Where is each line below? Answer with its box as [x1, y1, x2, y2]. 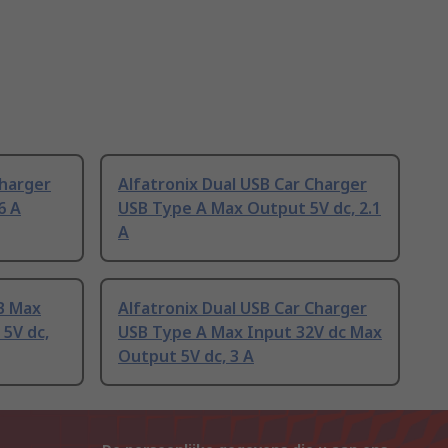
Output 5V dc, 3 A [118, 345, 254, 368]
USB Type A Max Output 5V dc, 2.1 [118, 197, 381, 220]
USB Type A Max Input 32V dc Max [118, 321, 382, 344]
